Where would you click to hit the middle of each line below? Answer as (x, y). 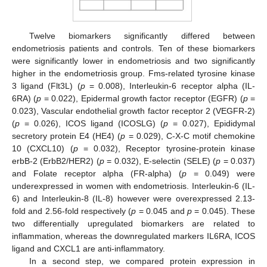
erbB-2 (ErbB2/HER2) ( (56, 161)
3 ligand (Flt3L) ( (46, 86)
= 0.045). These (223, 211)
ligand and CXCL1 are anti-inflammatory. (89, 249)
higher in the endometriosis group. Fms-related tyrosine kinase (133, 74)
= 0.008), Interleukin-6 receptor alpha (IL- (170, 86)
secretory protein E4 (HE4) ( (66, 136)
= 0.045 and (162, 211)
